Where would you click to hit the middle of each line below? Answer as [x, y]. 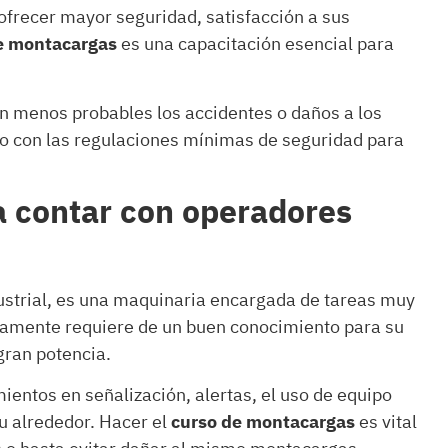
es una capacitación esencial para [255, 45]
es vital [386, 423]
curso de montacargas [263, 423]
